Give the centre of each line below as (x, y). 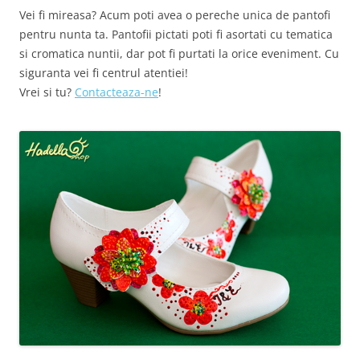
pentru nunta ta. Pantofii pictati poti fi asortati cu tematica (176, 34)
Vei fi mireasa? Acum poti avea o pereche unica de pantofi (175, 15)
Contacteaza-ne (117, 92)
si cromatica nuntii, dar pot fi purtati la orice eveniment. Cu (179, 53)
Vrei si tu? (47, 92)
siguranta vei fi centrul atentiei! (104, 73)
